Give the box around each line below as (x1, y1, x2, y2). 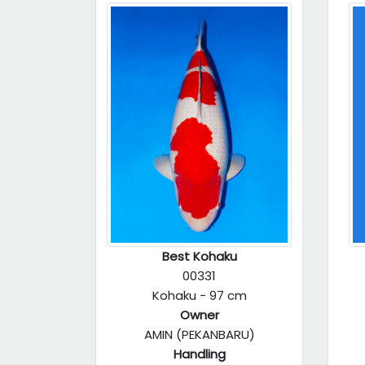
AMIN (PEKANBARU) (143, 326, 255, 343)
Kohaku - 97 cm (152, 287, 247, 304)
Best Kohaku (161, 248, 237, 265)
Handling (173, 345, 226, 363)
